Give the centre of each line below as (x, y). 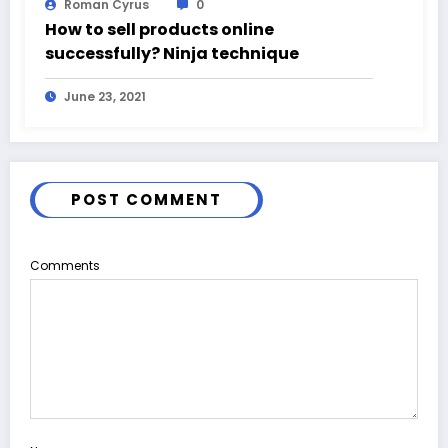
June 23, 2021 (105, 96)
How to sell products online (159, 29)
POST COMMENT (146, 199)
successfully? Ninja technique (172, 53)
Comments (65, 265)
